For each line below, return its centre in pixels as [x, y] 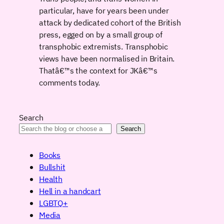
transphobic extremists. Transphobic [103, 46]
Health [51, 179]
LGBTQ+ [53, 203]
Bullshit [52, 167]
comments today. [70, 82]
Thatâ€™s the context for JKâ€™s [98, 70]
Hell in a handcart [70, 191]
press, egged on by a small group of [101, 34]
